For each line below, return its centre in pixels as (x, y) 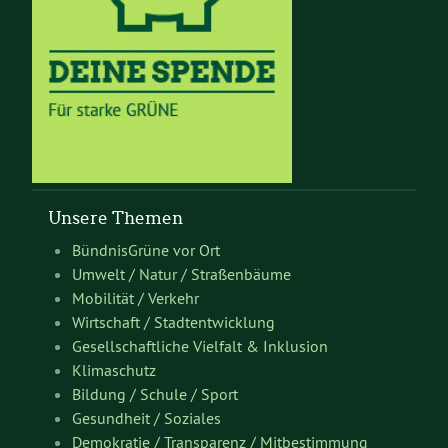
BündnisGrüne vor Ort (146, 250)
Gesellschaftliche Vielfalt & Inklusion (200, 346)
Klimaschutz (114, 370)
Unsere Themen (115, 217)
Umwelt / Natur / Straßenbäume (181, 274)
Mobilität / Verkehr (135, 298)
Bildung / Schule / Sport (155, 394)
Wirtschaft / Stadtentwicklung (173, 322)
